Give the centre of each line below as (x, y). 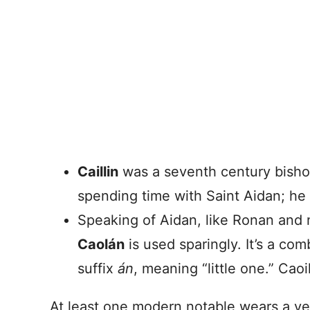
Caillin (98, 172)
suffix (98, 268)
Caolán (101, 244)
